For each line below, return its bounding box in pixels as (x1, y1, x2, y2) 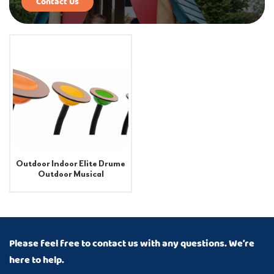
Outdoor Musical (37, 168, 104, 179)
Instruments (45, 179, 96, 190)
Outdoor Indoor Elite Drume (16, 158, 125, 169)
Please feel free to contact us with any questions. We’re (9, 235, 254, 253)
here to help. (9, 252, 64, 269)
